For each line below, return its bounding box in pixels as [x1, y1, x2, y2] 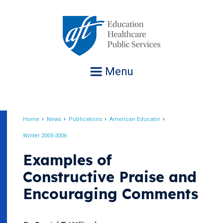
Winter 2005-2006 [23, 132, 67, 139]
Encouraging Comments [23, 185, 198, 203]
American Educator [110, 116, 160, 122]
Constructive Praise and [23, 168, 197, 186]
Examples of [23, 151, 112, 169]
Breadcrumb [23, 121, 94, 135]
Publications [69, 116, 102, 122]
